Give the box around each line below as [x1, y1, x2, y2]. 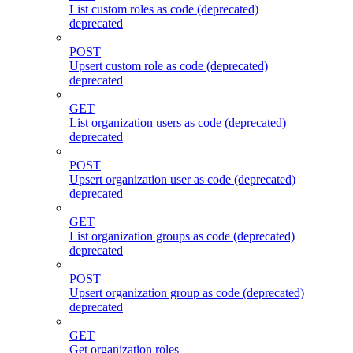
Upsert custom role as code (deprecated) [69, 58, 268, 72]
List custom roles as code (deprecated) [69, 2, 258, 16]
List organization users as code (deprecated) [69, 115, 286, 129]
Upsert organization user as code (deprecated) [69, 172, 295, 186]
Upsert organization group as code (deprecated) [69, 285, 304, 299]
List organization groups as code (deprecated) [69, 229, 295, 243]
